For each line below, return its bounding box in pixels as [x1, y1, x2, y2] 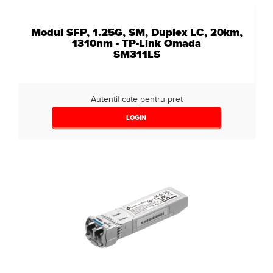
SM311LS [113, 47, 160, 62]
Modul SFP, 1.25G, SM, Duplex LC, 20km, [30, 25, 243, 40]
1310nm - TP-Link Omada [72, 36, 201, 51]
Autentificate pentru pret [90, 94, 183, 104]
